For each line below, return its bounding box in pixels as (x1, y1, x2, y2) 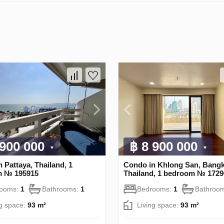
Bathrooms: (42, 185, 80, 193)
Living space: (137, 201, 180, 209)
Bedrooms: (137, 185, 173, 193)
